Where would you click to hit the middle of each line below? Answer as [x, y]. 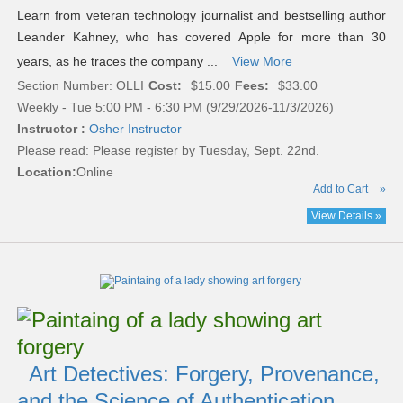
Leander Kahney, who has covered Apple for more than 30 [201, 37]
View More [262, 62]
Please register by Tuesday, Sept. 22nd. [206, 151]
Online [94, 172]
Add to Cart [341, 189]
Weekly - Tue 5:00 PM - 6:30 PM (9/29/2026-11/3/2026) [175, 107]
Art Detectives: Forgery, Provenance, [204, 374]
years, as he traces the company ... [121, 62]
